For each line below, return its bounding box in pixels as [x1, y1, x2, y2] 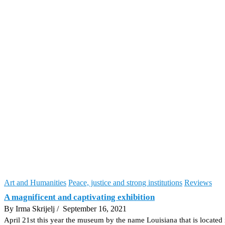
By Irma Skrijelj [4, 204, 57, 213]
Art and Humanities [4, 178, 66, 187]
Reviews [184, 178, 212, 187]
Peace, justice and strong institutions [68, 178, 182, 187]
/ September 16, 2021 [57, 204, 127, 213]
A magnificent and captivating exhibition [4, 192, 155, 202]
